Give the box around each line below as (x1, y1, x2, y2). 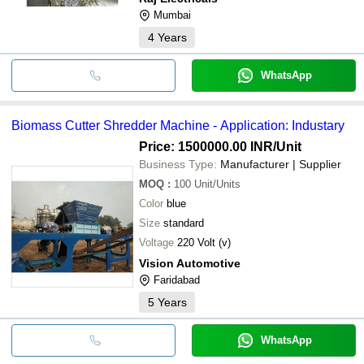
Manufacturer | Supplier (220, 157, 341, 171)
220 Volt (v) (177, 236, 231, 249)
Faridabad (154, 273, 200, 286)
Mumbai (154, 8, 191, 21)
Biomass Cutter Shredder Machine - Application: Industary (11, 118, 344, 132)
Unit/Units (194, 177, 240, 190)
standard (163, 216, 204, 229)
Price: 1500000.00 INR (139, 139, 273, 154)
